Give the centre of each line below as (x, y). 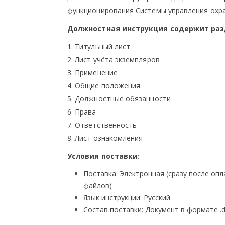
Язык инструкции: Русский (127, 198)
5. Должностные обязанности (119, 99)
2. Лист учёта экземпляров (114, 60)
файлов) (98, 186)
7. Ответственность (102, 125)
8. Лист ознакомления (105, 138)
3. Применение (92, 73)
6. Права (82, 112)
